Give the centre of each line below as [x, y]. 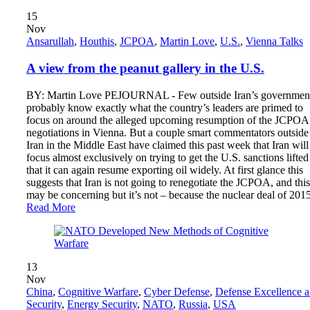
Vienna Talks [274, 42]
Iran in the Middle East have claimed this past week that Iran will [167, 145]
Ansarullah [50, 42]
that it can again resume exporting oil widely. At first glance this [165, 170]
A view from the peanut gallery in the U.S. [145, 68]
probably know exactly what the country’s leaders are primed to [165, 107]
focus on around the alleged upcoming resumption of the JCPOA [167, 120]
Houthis [97, 42]
